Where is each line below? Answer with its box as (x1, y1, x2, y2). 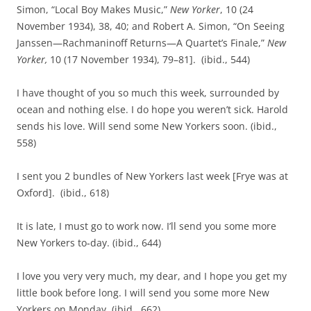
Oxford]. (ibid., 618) (17, 186, 109, 199)
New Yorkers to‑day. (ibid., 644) (17, 236, 161, 249)
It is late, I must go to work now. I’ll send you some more (17, 219, 276, 233)
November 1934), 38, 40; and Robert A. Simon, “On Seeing (17, 19, 285, 33)
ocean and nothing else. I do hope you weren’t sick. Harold (17, 103, 288, 116)
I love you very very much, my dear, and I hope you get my (17, 269, 287, 283)
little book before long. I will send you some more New (17, 286, 269, 299)
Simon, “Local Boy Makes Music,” (17, 3, 170, 16)
